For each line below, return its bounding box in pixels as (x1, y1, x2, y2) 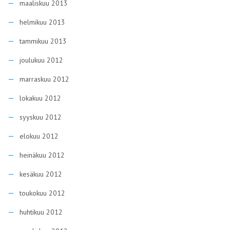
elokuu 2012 (20, 131, 59, 141)
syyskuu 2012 (20, 112, 62, 122)
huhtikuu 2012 (20, 207, 63, 217)
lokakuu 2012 (20, 93, 61, 103)
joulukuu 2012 (20, 55, 63, 65)
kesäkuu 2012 (20, 169, 62, 179)
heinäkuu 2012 (20, 150, 65, 160)
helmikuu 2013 (20, 17, 65, 27)
